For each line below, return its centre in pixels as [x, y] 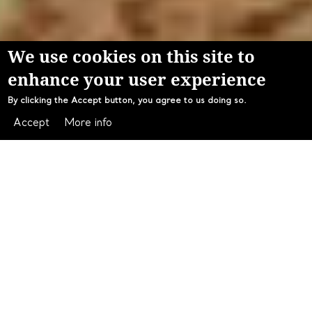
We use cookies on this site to [132, 56]
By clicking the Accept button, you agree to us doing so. [127, 101]
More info [88, 123]
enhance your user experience [137, 79]
